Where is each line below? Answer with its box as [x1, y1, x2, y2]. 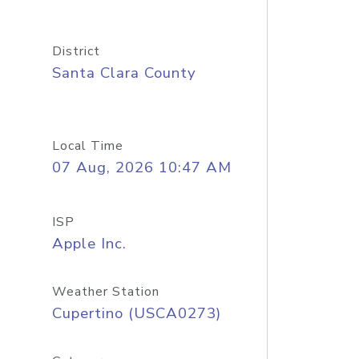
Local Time [51, 137, 123, 155]
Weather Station [51, 283, 159, 301]
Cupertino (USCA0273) [51, 303, 221, 324]
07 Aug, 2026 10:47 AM [51, 157, 232, 178]
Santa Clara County [51, 63, 196, 83]
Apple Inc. [51, 233, 127, 254]
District [51, 42, 100, 60]
